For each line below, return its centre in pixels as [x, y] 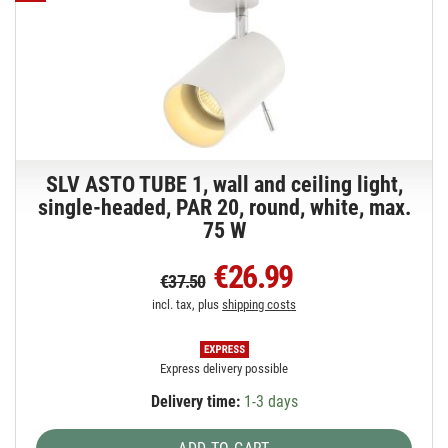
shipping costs [259, 304]
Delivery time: [195, 401]
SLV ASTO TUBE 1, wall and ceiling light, [224, 184]
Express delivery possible [224, 368]
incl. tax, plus [187, 304]
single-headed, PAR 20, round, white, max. [224, 207]
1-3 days [268, 401]
